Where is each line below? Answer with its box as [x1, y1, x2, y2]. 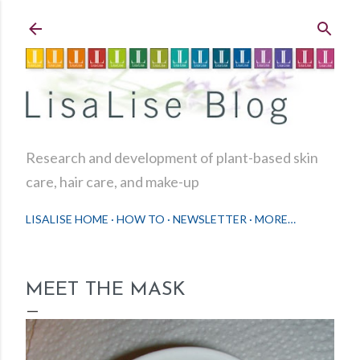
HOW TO [117, 212, 165, 227]
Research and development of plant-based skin [26, 149, 318, 167]
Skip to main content [105, 10, 255, 30]
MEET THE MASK [26, 280, 186, 301]
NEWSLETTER [173, 212, 247, 227]
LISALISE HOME [26, 212, 108, 227]
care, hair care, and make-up [26, 173, 199, 191]
